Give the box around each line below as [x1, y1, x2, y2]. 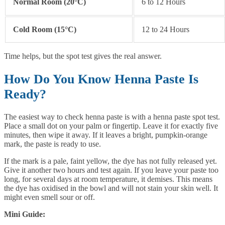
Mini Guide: [4, 210, 45, 219]
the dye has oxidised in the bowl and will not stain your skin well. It [4, 184, 218, 193]
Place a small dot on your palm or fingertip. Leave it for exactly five [4, 122, 218, 131]
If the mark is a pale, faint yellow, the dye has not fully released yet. [4, 157, 217, 166]
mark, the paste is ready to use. [4, 140, 101, 149]
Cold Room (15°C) [13, 25, 76, 34]
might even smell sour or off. [4, 193, 95, 202]
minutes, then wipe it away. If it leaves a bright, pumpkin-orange [4, 131, 207, 140]
